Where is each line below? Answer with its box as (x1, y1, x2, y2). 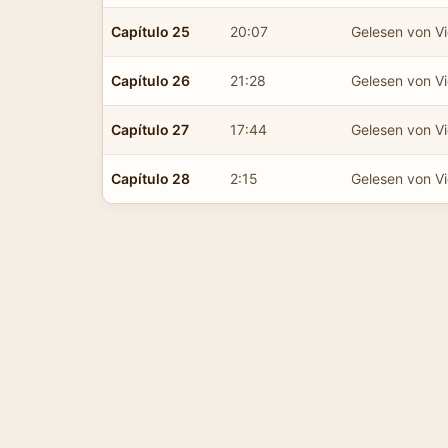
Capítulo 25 (111, 22, 190, 40)
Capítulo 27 (111, 120, 189, 138)
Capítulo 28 (111, 169, 190, 187)
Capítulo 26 (111, 71, 190, 89)
